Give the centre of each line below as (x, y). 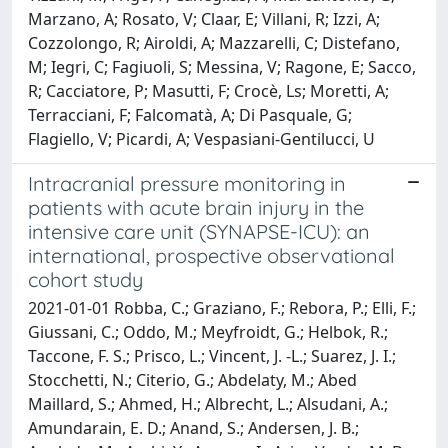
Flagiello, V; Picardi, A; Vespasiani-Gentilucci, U (201, 138)
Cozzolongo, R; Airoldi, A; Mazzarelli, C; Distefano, (214, 42)
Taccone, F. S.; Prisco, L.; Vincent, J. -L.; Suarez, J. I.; (212, 355)
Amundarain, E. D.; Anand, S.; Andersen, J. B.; (193, 427)
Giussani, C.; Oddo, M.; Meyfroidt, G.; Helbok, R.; (208, 331)
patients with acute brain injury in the (196, 207)
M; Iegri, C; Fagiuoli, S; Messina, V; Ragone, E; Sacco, (222, 66)
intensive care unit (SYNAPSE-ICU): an (199, 231)
